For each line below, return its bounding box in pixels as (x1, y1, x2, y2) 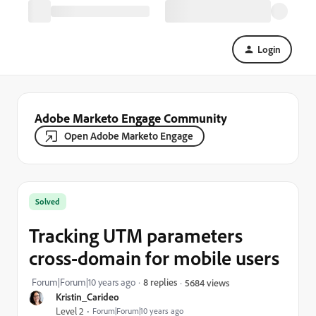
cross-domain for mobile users (29, 245, 279, 270)
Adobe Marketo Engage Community (35, 110, 227, 126)
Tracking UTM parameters (29, 223, 243, 248)
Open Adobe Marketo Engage (64, 129, 193, 142)
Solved (35, 196, 60, 207)
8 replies (143, 276, 177, 288)
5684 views (185, 276, 229, 288)
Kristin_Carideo (56, 291, 119, 303)
